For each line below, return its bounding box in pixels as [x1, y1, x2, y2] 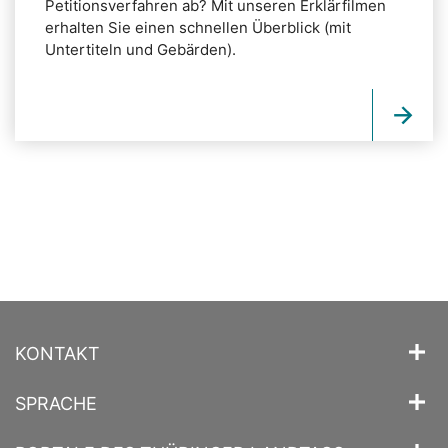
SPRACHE [15, 393, 97, 414]
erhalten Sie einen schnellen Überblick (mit [45, 18, 351, 38]
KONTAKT [15, 343, 100, 364]
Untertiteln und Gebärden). [45, 40, 236, 60]
